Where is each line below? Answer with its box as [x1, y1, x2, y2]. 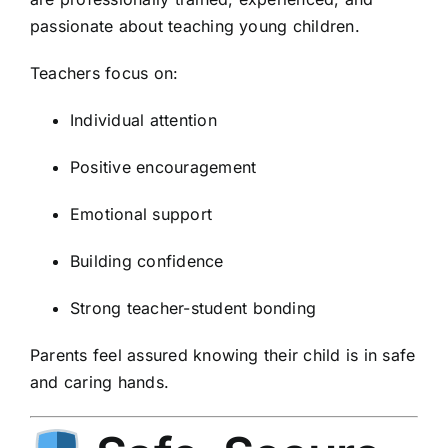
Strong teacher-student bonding [70, 298, 317, 319]
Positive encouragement [70, 157, 257, 178]
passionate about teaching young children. [30, 16, 360, 37]
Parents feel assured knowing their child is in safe [30, 345, 416, 366]
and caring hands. [30, 372, 170, 393]
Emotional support [70, 204, 213, 225]
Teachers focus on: [30, 63, 179, 84]
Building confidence [70, 251, 224, 272]
